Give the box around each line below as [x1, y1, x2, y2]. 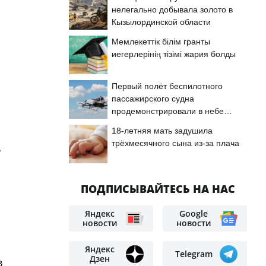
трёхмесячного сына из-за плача [112, 138, 239, 148]
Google [179, 208, 208, 219]
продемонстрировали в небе [112, 106, 224, 116]
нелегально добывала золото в [112, 5, 233, 14]
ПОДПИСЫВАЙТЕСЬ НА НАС [81, 182, 235, 196]
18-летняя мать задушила [112, 126, 213, 135]
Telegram [175, 248, 213, 259]
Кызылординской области [112, 17, 211, 27]
